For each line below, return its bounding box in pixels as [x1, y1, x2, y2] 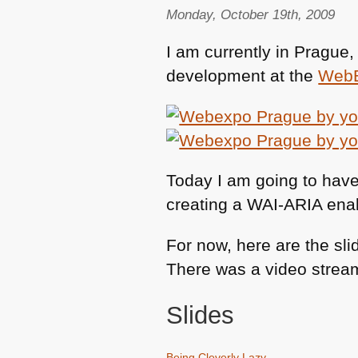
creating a [166, 195, 248, 214]
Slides [166, 301, 235, 330]
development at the [166, 66, 319, 85]
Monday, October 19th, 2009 [166, 6, 336, 23]
